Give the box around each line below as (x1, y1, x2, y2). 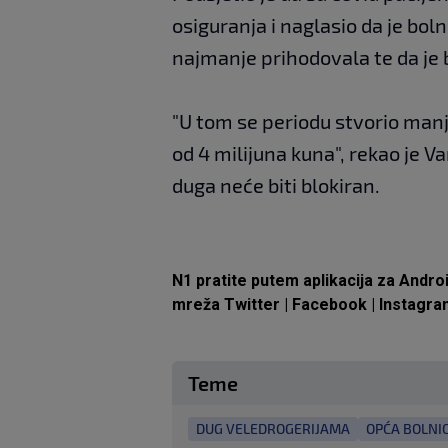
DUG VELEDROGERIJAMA (196, 419, 350, 437)
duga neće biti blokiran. (172, 172, 380, 197)
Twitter (224, 294, 284, 314)
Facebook (292, 294, 367, 314)
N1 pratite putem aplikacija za (172, 270, 399, 290)
